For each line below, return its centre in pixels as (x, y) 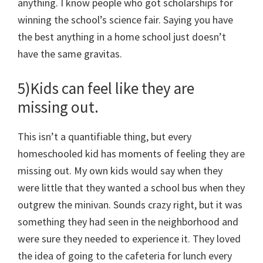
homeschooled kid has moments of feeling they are (131, 154)
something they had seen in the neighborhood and (128, 222)
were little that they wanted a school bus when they (131, 188)
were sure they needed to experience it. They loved (129, 239)
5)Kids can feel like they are (106, 88)
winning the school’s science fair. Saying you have (125, 20)
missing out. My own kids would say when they (120, 171)
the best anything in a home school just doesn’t (122, 37)
